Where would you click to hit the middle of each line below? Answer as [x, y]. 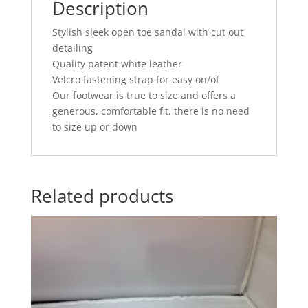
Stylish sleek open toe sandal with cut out [147, 32]
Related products [102, 196]
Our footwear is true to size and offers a [144, 95]
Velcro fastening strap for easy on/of [135, 79]
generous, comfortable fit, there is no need [151, 111]
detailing [72, 47]
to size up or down [95, 126]
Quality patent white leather [117, 63]
